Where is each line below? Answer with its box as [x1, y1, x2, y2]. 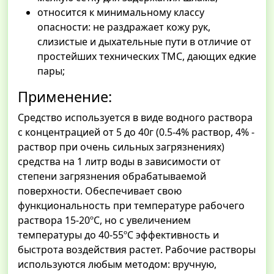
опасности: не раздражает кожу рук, [37, 20, 210, 34]
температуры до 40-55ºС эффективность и [18, 228, 219, 242]
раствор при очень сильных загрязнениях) [18, 140, 224, 154]
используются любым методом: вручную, [18, 257, 217, 272]
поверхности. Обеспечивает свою [18, 184, 182, 198]
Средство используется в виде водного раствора [18, 111, 253, 125]
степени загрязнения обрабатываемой [18, 169, 206, 183]
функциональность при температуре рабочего [18, 199, 245, 213]
